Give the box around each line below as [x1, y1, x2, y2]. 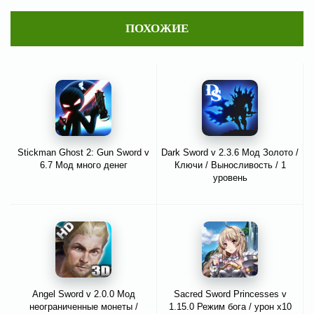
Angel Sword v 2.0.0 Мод [32, 288, 135, 299]
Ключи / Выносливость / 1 [174, 159, 286, 170]
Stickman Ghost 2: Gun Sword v [18, 146, 149, 158]
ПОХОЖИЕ [125, 21, 189, 35]
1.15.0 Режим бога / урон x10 [168, 301, 292, 312]
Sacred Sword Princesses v [173, 288, 287, 299]
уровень [212, 172, 247, 183]
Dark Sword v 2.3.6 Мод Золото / [161, 146, 299, 158]
